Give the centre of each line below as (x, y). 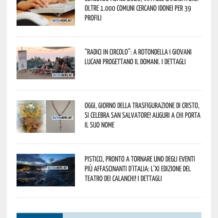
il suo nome (99, 124)
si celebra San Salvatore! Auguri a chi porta (142, 115)
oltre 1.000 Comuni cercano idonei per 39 (138, 8)
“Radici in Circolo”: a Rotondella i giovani (138, 51)
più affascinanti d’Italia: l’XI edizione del (137, 168)
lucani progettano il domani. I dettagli (135, 61)
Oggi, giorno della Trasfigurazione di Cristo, (142, 105)
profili (93, 17)
